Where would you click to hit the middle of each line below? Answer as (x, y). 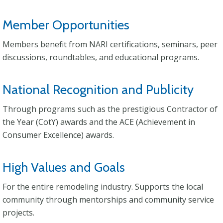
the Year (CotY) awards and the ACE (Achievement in (99, 122)
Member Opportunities (66, 25)
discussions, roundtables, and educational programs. (101, 57)
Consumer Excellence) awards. (58, 135)
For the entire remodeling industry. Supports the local (103, 187)
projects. (18, 213)
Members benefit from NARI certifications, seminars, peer (110, 44)
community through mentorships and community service (108, 200)
